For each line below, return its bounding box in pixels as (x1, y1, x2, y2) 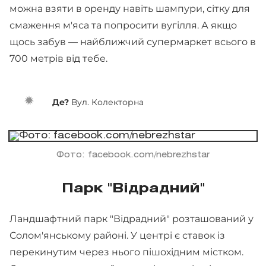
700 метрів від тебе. (9, 52, 110, 64)
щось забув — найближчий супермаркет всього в (9, 36, 256, 47)
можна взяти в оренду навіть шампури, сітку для (9, 2, 250, 14)
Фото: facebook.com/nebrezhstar (56, 151, 210, 159)
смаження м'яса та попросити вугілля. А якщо (9, 19, 237, 31)
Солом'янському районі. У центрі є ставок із (9, 229, 225, 241)
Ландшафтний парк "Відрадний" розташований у (9, 213, 254, 224)
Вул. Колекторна (69, 96, 144, 107)
